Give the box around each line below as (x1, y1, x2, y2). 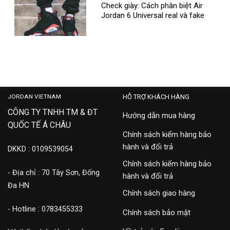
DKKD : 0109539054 (8, 145, 73, 154)
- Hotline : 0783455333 (8, 204, 83, 214)
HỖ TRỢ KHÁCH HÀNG (123, 92, 189, 101)
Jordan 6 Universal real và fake (101, 11, 205, 21)
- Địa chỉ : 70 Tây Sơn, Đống (8, 168, 100, 177)
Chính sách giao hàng (123, 188, 195, 198)
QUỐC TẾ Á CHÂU (8, 120, 71, 130)
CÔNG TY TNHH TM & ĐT (8, 107, 98, 118)
